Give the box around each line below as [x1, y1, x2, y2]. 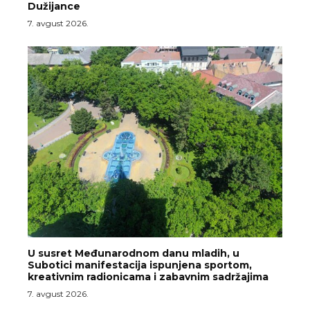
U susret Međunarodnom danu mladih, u [28, 246, 239, 259]
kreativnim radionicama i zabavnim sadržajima [28, 270, 268, 283]
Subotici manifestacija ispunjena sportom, [28, 258, 252, 271]
